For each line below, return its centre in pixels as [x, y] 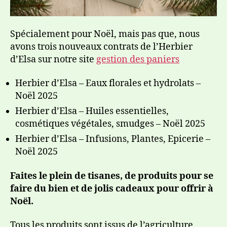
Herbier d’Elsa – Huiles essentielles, [92, 111]
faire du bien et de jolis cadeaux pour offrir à [112, 188]
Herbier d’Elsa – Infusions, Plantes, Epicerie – [113, 139]
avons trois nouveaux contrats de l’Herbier [101, 47]
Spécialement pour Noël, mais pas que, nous [105, 34]
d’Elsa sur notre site [53, 59]
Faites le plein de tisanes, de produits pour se [112, 176]
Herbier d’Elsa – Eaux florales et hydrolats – [108, 84]
